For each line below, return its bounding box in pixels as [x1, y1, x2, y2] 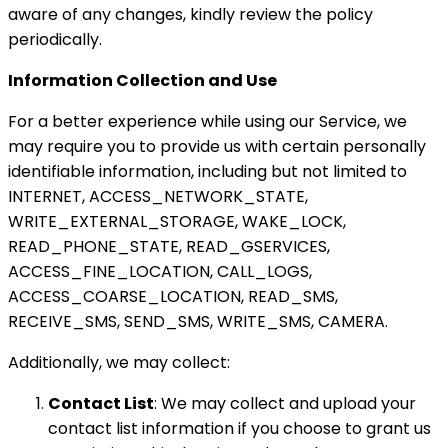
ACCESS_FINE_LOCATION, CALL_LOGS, [8, 260, 312, 283]
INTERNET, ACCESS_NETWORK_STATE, [8, 185, 308, 208]
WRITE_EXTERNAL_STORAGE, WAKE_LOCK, [8, 210, 346, 233]
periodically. [8, 28, 102, 51]
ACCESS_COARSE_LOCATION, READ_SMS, [8, 285, 338, 308]
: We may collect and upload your [154, 392, 416, 415]
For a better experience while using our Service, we [8, 110, 407, 133]
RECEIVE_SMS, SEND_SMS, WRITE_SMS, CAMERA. [8, 310, 388, 333]
